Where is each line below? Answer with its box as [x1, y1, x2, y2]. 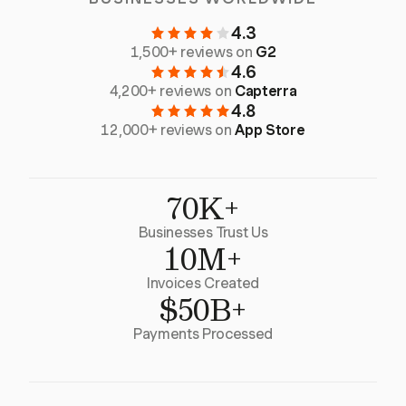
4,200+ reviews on [109, 82, 235, 101]
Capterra [234, 82, 297, 101]
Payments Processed [132, 325, 274, 343]
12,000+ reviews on [101, 121, 236, 140]
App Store [235, 121, 305, 140]
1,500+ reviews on [130, 43, 256, 62]
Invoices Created [147, 275, 259, 293]
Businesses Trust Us [138, 224, 268, 242]
